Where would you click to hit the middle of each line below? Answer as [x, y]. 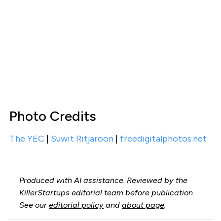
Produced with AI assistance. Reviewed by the [104, 181]
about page [143, 205]
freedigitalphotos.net [163, 139]
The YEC [27, 139]
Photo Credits [53, 116]
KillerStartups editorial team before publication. [107, 193]
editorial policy [76, 205]
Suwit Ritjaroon [82, 139]
